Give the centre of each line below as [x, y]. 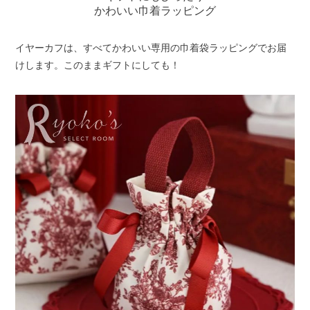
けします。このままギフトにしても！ [98, 65]
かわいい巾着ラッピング [155, 10]
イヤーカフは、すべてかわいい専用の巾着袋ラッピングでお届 [151, 47]
